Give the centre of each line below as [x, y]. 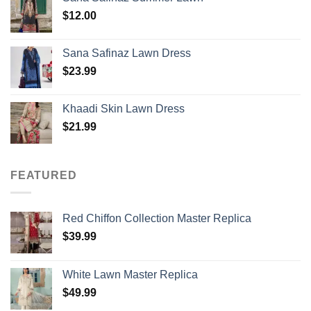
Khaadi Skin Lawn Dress [124, 109]
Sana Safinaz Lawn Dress [127, 53]
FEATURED [44, 176]
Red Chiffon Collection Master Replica [157, 218]
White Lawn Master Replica [130, 274]
